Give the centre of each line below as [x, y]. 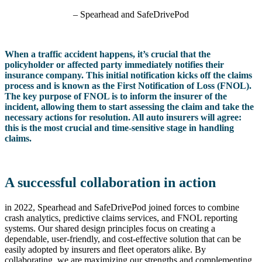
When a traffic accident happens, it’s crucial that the [108, 54]
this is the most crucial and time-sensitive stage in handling [119, 127]
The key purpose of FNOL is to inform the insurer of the [116, 96]
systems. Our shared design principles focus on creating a [110, 229]
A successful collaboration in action [110, 183]
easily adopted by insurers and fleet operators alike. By [105, 250]
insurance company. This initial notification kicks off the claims [128, 75]
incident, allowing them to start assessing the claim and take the [129, 106]
